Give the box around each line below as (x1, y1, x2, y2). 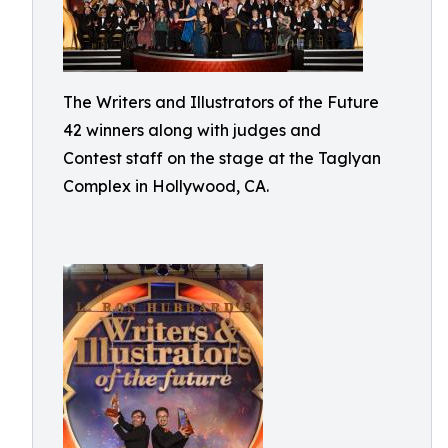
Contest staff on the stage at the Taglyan (63, 148, 381, 168)
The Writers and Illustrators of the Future (63, 92, 379, 112)
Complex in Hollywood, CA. (63, 176, 269, 196)
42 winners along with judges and (63, 120, 321, 140)
